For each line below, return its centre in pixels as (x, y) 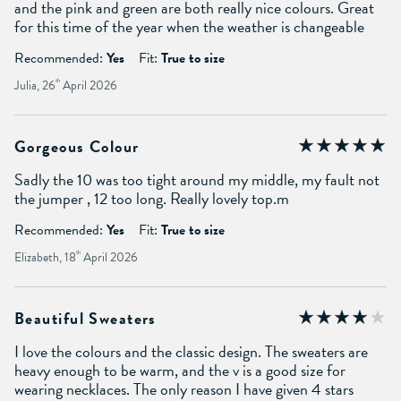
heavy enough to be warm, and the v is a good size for (180, 370)
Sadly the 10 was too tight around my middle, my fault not (197, 179)
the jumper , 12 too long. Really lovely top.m (152, 198)
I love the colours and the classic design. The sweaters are (191, 351)
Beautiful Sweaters (85, 318)
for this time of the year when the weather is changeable (189, 26)
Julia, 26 (35, 85)
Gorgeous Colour (77, 146)
